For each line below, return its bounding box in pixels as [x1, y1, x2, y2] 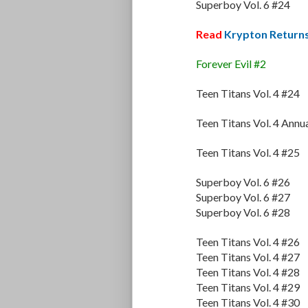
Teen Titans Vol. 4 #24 [196, 87, 300, 100]
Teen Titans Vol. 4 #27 [196, 250, 300, 264]
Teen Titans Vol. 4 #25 [196, 146, 300, 159]
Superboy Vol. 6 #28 [196, 206, 290, 219]
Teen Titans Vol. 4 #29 [196, 280, 300, 294]
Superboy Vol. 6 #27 [196, 190, 290, 204]
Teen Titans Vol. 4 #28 [196, 265, 300, 279]
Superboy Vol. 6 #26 [196, 175, 290, 189]
